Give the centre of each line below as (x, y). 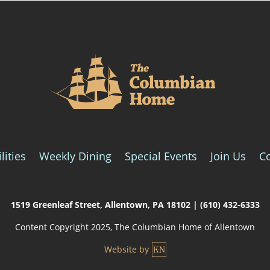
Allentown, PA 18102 (147, 204)
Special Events (161, 156)
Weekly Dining (75, 156)
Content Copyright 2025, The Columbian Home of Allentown (135, 227)
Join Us (228, 156)
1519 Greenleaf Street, (58, 204)
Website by (126, 250)
